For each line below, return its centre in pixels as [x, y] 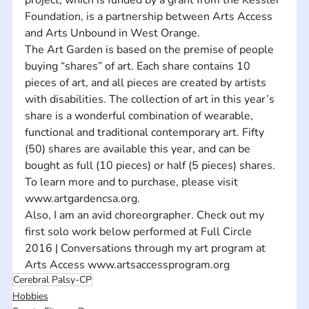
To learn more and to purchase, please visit [132, 182]
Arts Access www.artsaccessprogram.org [127, 265]
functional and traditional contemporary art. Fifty [146, 132]
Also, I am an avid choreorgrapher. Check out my [146, 215]
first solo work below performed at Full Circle [139, 231]
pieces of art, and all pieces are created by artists [147, 82]
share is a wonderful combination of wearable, [140, 116]
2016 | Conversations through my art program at [146, 248]
